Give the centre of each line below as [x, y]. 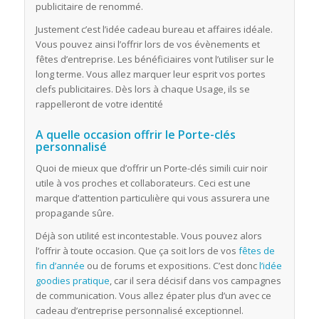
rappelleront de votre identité [99, 104]
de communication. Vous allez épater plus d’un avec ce [153, 296]
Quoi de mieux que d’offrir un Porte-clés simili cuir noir [151, 168]
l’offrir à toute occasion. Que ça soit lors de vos [137, 251]
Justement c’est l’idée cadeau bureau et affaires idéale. [154, 30]
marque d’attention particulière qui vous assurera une [152, 198]
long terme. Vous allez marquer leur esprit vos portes [150, 74]
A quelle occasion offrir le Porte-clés [135, 135]
